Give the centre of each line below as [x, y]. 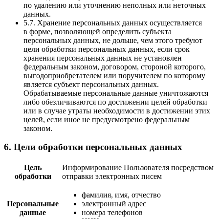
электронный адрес [114, 203]
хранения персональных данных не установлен [103, 58]
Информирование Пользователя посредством [138, 167]
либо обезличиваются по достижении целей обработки [115, 102]
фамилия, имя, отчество [121, 195]
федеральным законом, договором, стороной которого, [115, 66]
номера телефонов [112, 212]
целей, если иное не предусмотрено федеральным [107, 119]
